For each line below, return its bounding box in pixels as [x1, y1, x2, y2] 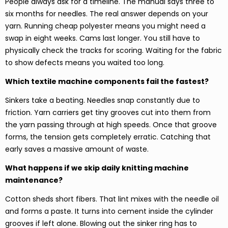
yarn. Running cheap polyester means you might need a [5, 20, 206, 31]
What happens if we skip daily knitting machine [5, 162, 189, 173]
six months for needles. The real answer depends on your [5, 8, 208, 19]
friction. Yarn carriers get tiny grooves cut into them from [5, 107, 211, 118]
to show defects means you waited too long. [5, 57, 164, 68]
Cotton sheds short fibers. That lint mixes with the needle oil [5, 193, 219, 204]
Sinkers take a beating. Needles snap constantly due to [5, 95, 200, 105]
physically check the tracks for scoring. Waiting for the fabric [5, 45, 222, 55]
